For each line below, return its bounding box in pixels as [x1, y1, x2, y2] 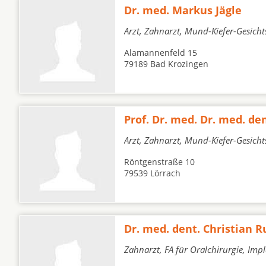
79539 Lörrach [124, 167, 180, 179]
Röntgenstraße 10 [124, 156, 195, 167]
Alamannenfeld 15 [124, 47, 197, 58]
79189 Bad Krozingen [124, 58, 208, 69]
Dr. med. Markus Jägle [124, 3, 242, 17]
